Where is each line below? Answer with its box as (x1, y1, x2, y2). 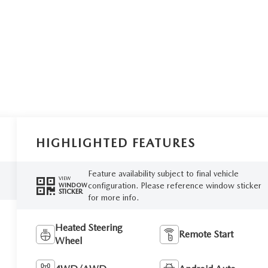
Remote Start (178, 228, 233, 240)
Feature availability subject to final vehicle (87, 168, 239, 178)
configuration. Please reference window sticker (87, 180, 261, 190)
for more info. (87, 192, 139, 202)
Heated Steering (55, 221, 123, 233)
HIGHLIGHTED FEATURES (36, 135, 196, 150)
